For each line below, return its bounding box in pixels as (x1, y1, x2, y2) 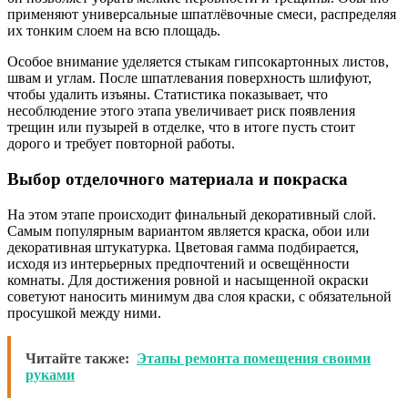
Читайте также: (25, 350, 129, 366)
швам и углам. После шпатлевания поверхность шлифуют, (7, 70, 372, 87)
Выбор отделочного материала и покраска (7, 169, 348, 189)
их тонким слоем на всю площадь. (7, 23, 220, 39)
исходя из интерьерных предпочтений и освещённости (7, 255, 350, 271)
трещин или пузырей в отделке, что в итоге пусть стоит (7, 119, 355, 136)
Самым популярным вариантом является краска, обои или (7, 222, 370, 239)
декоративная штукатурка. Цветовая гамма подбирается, (7, 239, 359, 255)
